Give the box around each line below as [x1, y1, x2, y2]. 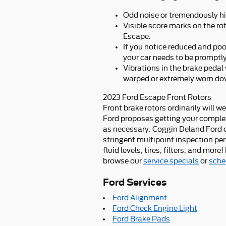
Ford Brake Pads [112, 215, 170, 223]
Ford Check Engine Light [112, 204, 197, 212]
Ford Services [103, 177, 166, 188]
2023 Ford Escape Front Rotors [103, 93, 211, 101]
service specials [143, 156, 199, 165]
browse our [103, 156, 143, 165]
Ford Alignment [112, 194, 167, 202]
